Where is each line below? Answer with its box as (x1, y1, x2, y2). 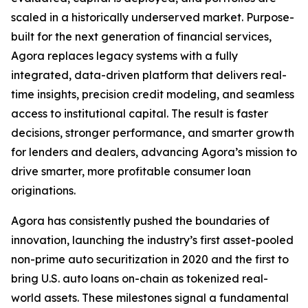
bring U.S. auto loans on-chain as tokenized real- (11, 272, 268, 285)
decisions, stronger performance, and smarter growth (11, 126, 294, 140)
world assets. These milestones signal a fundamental (11, 291, 289, 305)
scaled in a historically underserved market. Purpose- (11, 10, 294, 24)
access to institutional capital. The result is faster (11, 107, 268, 120)
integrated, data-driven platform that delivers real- (11, 68, 287, 82)
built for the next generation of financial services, (11, 30, 272, 43)
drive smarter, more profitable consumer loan (11, 164, 251, 178)
